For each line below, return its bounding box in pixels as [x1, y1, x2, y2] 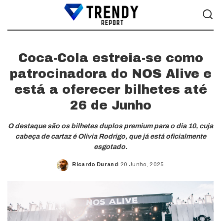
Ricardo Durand [72, 161, 118, 167]
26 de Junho [70, 99, 151, 112]
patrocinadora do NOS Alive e [9, 67, 212, 80]
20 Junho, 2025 [120, 161, 164, 167]
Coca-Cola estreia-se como [18, 51, 203, 65]
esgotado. [94, 143, 127, 150]
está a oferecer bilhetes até [14, 83, 207, 96]
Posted [72, 165, 94, 171]
